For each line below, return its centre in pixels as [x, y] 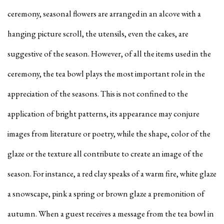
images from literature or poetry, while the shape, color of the [109, 133]
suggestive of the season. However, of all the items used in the [109, 53]
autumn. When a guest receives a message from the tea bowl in [111, 213]
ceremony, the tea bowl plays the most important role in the [106, 73]
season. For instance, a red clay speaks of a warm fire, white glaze [112, 173]
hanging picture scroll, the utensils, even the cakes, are [98, 33]
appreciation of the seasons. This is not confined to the [98, 93]
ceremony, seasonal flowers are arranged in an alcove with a [104, 13]
